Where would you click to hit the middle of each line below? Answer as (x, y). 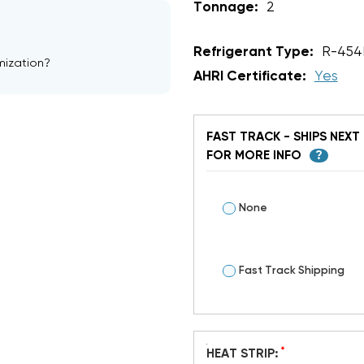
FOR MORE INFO (255, 155)
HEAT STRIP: (246, 354)
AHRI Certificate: (249, 76)
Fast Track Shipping (292, 270)
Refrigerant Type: (253, 52)
